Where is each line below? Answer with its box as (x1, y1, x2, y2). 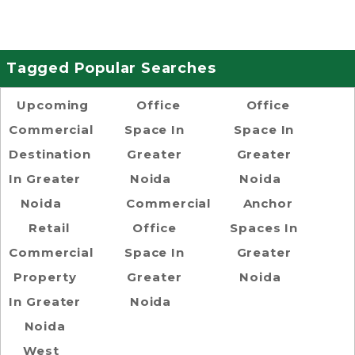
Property (13, 269, 77, 284)
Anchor (242, 195, 293, 211)
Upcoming (17, 97, 90, 113)
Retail (29, 219, 70, 235)
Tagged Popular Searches (6, 59, 216, 77)
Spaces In (230, 219, 299, 235)
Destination (9, 146, 91, 162)
